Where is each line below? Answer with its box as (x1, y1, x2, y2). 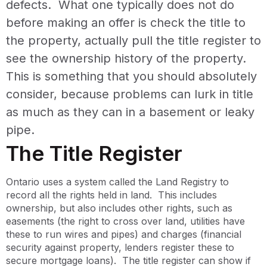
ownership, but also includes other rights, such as (6, 201, 232, 214)
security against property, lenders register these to (6, 241, 234, 253)
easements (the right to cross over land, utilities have (6, 215, 245, 227)
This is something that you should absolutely (6, 69, 257, 83)
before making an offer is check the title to (6, 15, 246, 30)
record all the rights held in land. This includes (6, 188, 217, 201)
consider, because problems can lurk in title (6, 86, 253, 101)
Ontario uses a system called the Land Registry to (6, 175, 229, 188)
